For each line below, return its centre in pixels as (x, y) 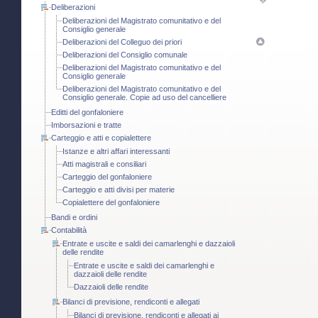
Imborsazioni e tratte (86, 125)
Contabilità (69, 230)
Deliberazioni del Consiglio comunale (125, 55)
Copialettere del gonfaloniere (111, 203)
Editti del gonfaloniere (87, 113)
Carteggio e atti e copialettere (101, 138)
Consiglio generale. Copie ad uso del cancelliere (144, 98)
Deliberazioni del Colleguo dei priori (122, 42)
